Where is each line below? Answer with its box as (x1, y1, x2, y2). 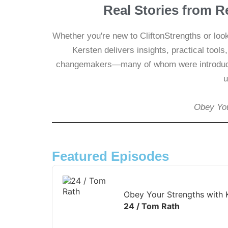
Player (52, 175, 76, 186)
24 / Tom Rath (124, 201, 180, 212)
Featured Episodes (52, 148, 169, 164)
